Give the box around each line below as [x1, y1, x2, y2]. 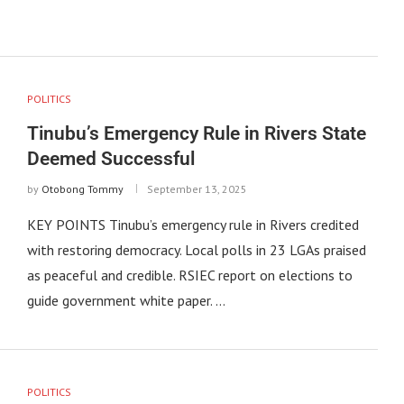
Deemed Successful [26, 147, 195, 170]
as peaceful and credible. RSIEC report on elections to [26, 265, 353, 284]
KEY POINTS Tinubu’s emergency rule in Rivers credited [26, 215, 359, 234]
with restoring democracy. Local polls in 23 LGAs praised [26, 240, 366, 259]
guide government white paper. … [26, 290, 225, 309]
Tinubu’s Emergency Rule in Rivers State [26, 122, 366, 144]
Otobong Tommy [41, 181, 124, 196]
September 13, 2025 [146, 181, 247, 196]
